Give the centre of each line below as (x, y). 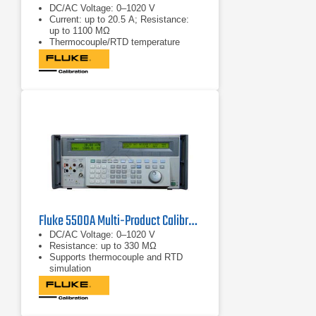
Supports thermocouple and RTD (116, 257)
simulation (70, 268)
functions (68, 53)
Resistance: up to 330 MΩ (103, 246)
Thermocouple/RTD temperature (115, 42)
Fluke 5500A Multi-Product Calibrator (193, 221)
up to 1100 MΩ (80, 31)
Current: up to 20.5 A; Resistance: (119, 19)
